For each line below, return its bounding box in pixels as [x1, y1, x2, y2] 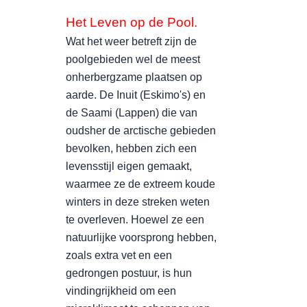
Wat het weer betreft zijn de [66, 36, 197, 47]
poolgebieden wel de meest [66, 53, 200, 65]
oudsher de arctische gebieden [66, 125, 216, 136]
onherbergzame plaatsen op [66, 71, 202, 83]
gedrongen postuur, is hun [66, 267, 192, 279]
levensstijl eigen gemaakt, [66, 160, 192, 172]
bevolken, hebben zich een [66, 143, 197, 154]
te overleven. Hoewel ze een [66, 214, 204, 225]
